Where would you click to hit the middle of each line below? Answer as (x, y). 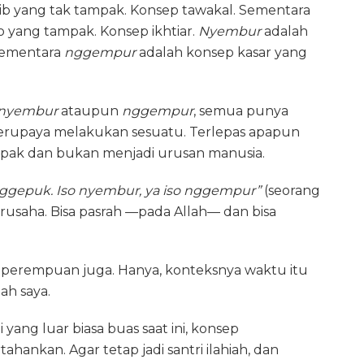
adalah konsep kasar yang (221, 52)
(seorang (290, 190)
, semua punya (241, 110)
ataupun (90, 110)
